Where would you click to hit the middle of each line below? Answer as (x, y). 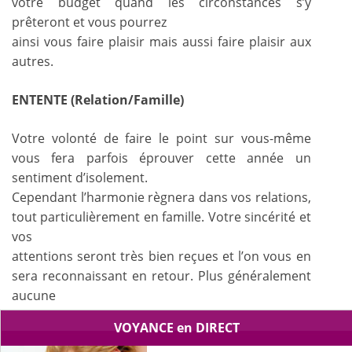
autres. (33, 61)
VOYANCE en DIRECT (177, 327)
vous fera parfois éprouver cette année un (161, 158)
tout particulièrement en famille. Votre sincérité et (161, 216)
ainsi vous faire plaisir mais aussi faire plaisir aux (161, 41)
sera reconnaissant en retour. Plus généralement (161, 275)
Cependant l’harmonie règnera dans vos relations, (161, 197)
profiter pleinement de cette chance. (120, 334)
